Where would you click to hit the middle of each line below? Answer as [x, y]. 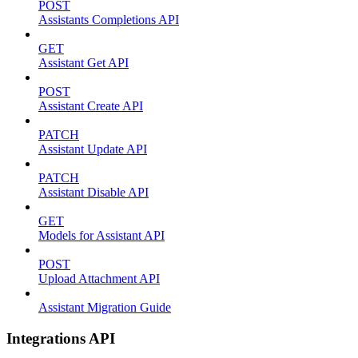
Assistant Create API [91, 106]
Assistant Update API [93, 149]
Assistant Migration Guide [105, 307]
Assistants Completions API [109, 20]
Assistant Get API [84, 63]
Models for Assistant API [101, 235]
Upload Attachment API [99, 278]
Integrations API [61, 338]
